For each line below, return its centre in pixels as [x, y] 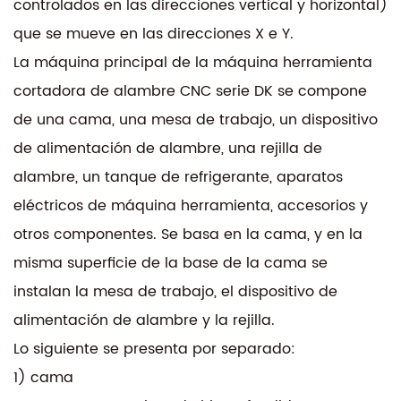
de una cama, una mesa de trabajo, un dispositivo [196, 119]
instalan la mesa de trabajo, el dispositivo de [175, 291]
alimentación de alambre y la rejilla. [144, 320]
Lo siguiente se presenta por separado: [154, 349]
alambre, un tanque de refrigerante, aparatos [178, 177]
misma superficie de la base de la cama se [171, 263]
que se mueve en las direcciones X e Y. [154, 34]
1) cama [43, 377]
